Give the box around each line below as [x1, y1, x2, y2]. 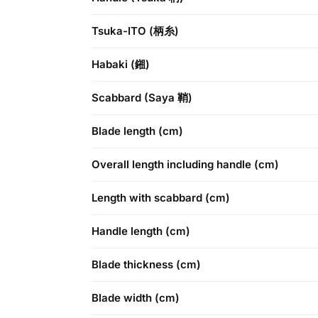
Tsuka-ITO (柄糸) [92, 23, 179, 38]
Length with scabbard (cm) [92, 190, 230, 204]
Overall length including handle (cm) [92, 157, 279, 171]
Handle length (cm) [92, 224, 190, 238]
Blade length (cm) [92, 124, 183, 138]
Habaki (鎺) [92, 57, 150, 71]
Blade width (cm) [92, 290, 180, 305]
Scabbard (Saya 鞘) [92, 90, 192, 104]
